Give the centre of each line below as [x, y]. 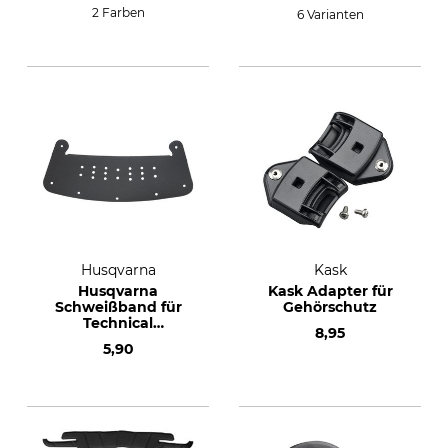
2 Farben [118, 12]
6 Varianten [330, 14]
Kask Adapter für [330, 291]
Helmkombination [118, 339]
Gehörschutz [330, 307]
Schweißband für [118, 307]
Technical [118, 323]
